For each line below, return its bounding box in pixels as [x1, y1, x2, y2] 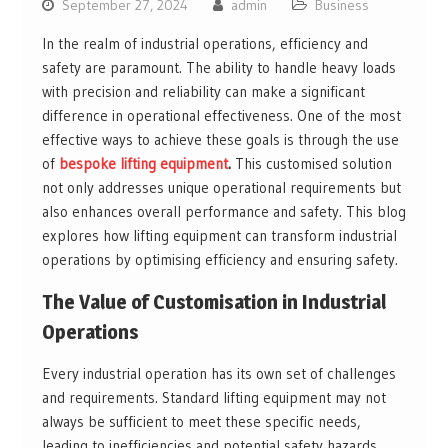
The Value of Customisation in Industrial [41, 290, 386, 315]
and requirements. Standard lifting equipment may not [41, 388, 386, 408]
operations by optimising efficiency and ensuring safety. [41, 250, 398, 270]
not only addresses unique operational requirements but [41, 178, 401, 198]
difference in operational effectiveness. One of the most [41, 106, 401, 126]
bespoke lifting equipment [58, 154, 228, 174]
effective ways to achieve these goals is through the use [41, 130, 399, 150]
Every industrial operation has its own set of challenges [41, 364, 396, 384]
